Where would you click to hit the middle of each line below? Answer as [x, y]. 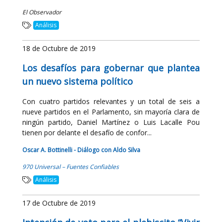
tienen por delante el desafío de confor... [87, 133]
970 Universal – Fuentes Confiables [71, 167]
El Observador [42, 12]
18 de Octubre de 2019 [59, 48]
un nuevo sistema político [78, 81]
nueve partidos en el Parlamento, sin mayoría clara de [111, 112]
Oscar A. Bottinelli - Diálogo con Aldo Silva [81, 150]
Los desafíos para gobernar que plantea [111, 68]
